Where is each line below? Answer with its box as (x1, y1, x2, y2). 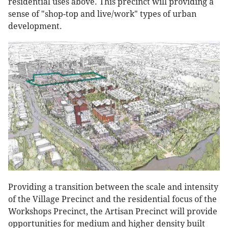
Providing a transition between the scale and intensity (8, 182, 218, 192)
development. (8, 21, 62, 31)
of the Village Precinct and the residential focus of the (8, 194, 217, 204)
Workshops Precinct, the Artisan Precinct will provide (8, 206, 217, 216)
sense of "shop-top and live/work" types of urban (8, 9, 196, 19)
